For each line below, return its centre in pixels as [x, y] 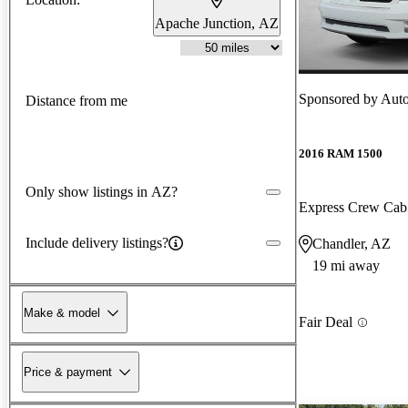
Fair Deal [326, 322]
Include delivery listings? [97, 242]
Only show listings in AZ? [102, 191]
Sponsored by [340, 98]
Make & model [62, 312]
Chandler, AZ [352, 244]
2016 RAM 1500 [341, 154]
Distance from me [76, 101]
